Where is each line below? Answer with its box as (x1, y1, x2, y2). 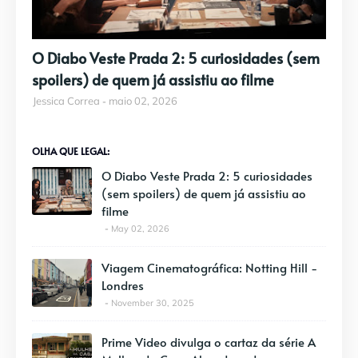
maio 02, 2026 (109, 93, 177, 107)
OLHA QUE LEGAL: (32, 144, 109, 157)
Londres (101, 276, 144, 293)
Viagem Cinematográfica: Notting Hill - (101, 258, 317, 276)
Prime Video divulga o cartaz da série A (101, 332, 316, 350)
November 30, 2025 (111, 296, 194, 308)
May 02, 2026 (111, 222, 169, 234)
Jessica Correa (33, 93, 100, 107)
